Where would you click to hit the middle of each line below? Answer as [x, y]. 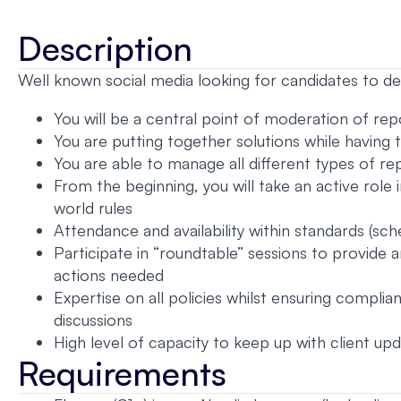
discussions [93, 320]
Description [105, 48]
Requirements [122, 373]
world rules [93, 208]
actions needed [109, 275]
